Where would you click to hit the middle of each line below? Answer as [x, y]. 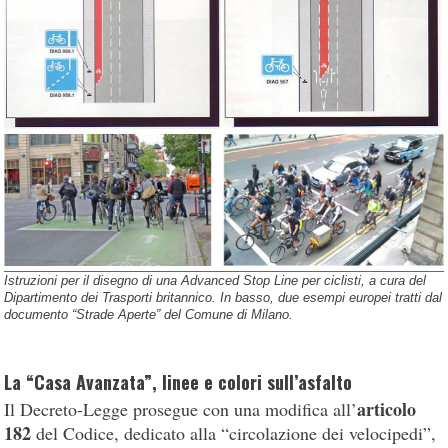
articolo [387, 408]
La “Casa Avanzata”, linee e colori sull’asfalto [178, 381]
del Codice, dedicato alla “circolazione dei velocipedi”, [234, 432]
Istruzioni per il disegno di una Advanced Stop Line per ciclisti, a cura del [215, 280]
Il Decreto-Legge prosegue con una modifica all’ [181, 408]
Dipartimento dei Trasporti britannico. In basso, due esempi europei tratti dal [223, 297]
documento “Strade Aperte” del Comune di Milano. [149, 314]
